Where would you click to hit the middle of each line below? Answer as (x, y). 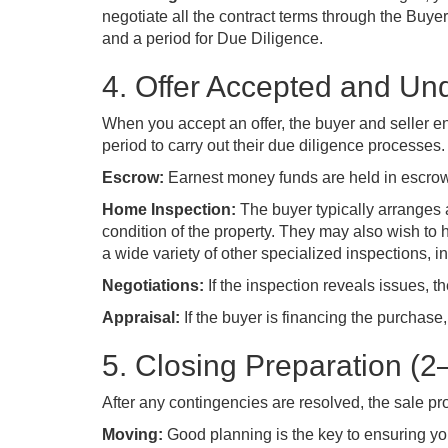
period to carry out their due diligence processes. (273, 145)
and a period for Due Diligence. (212, 38)
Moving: (132, 434)
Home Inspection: (169, 209)
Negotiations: (153, 285)
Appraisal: (141, 317)
